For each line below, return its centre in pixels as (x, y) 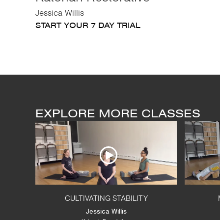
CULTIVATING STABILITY (106, 199)
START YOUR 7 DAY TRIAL (88, 25)
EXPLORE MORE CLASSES (118, 113)
